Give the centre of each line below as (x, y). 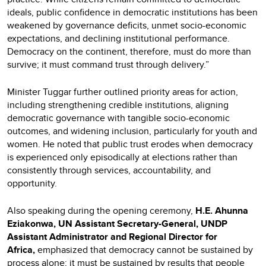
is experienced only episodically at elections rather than (122, 157)
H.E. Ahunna (222, 210)
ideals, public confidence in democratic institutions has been (132, 12)
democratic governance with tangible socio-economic (118, 118)
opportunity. (32, 183)
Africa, (22, 249)
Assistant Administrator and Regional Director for (112, 236)
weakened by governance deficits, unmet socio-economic (127, 25)
